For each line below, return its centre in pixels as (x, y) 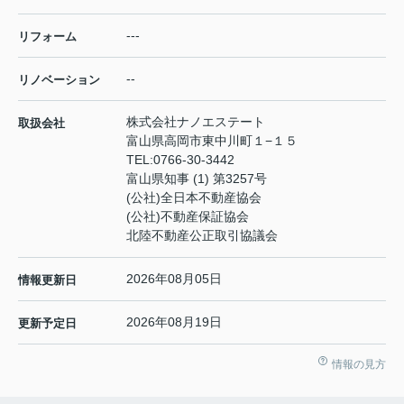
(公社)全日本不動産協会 (194, 198)
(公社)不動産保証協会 (188, 217)
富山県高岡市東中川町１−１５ (214, 141)
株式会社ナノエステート (196, 122)
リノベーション (59, 80)
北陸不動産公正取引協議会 (202, 236)
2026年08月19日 (174, 322)
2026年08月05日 (174, 279)
